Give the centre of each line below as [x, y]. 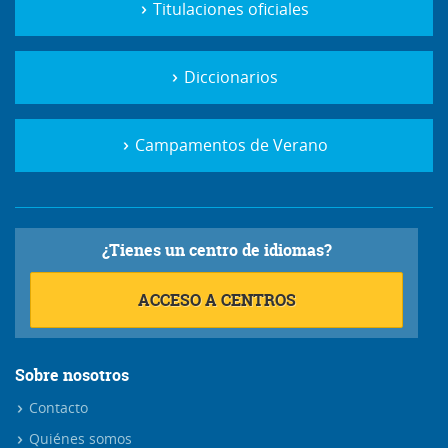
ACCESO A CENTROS [216, 299]
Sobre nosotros [72, 374]
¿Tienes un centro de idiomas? [216, 249]
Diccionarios [229, 76]
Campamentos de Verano [229, 144]
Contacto [56, 407]
